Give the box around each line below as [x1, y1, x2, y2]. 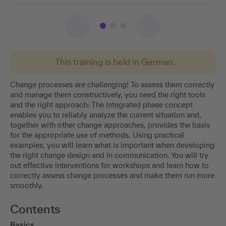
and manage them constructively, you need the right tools [10, 90, 205, 99]
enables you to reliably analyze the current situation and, [10, 110, 201, 119]
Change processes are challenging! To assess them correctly [10, 80, 214, 89]
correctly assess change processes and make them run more [10, 171, 214, 180]
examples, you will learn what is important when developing [10, 140, 214, 149]
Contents [10, 202, 61, 216]
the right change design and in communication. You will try [10, 150, 208, 159]
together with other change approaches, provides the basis [10, 120, 210, 129]
